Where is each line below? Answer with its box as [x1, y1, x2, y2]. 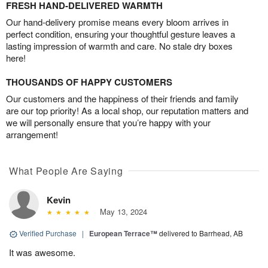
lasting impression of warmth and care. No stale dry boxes [6, 39, 233, 53]
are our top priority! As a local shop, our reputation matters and [6, 104, 248, 117]
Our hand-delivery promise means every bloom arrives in [6, 16, 229, 29]
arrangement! [6, 128, 58, 141]
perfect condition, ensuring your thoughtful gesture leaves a [6, 28, 235, 41]
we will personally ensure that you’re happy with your [6, 116, 211, 129]
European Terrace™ [89, 228, 157, 239]
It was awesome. [9, 246, 75, 259]
